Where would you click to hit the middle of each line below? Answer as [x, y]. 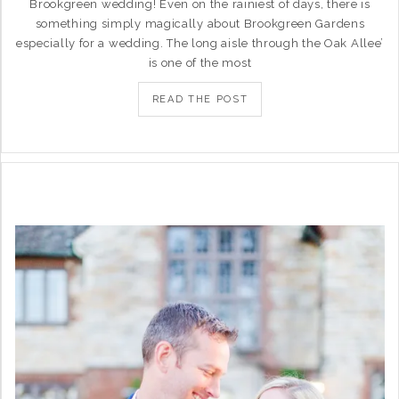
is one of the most [200, 62]
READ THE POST [200, 99]
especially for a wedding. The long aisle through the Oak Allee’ [200, 43]
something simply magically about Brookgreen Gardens [200, 23]
